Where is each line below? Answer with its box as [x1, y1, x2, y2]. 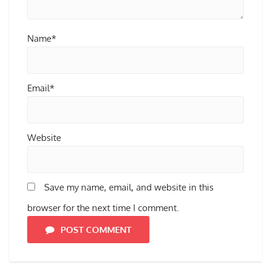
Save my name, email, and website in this [44, 181, 214, 194]
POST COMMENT [60, 224, 131, 236]
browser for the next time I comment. [27, 202, 179, 214]
